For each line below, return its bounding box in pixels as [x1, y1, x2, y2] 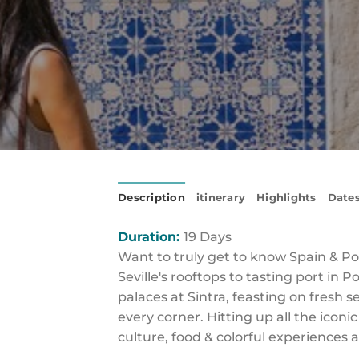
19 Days [184, 229, 232, 244]
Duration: [118, 229, 184, 244]
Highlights [256, 192, 317, 204]
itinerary [196, 192, 246, 204]
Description [118, 192, 185, 204]
